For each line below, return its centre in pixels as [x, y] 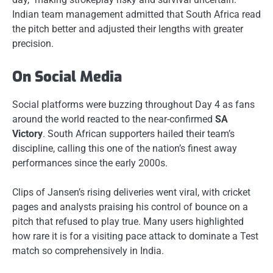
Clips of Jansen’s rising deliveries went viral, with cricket [131, 193]
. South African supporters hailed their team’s [139, 134]
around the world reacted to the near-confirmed [114, 119]
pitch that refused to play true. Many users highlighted [128, 222]
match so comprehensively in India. [88, 251]
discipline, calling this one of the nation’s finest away [125, 149]
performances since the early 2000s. [90, 163]
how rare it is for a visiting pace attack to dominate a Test [135, 236]
